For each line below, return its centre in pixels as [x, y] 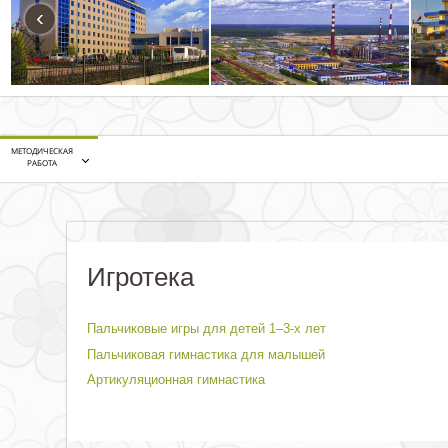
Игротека [140, 277]
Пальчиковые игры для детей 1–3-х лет [206, 328]
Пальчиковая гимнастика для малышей [206, 354]
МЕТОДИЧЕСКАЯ [42, 150]
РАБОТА [42, 162]
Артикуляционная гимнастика [176, 379]
